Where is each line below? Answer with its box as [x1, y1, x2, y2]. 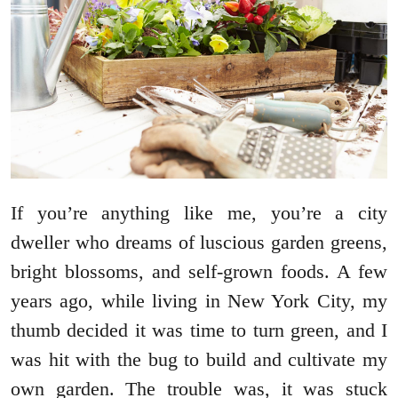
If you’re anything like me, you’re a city [11, 202, 387, 225]
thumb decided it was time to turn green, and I [11, 319, 387, 342]
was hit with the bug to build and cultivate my [11, 348, 387, 371]
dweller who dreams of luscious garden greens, [11, 231, 387, 254]
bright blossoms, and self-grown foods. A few [11, 260, 387, 283]
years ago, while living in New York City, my [11, 290, 387, 313]
